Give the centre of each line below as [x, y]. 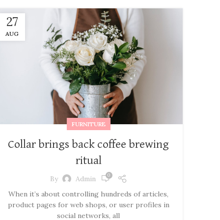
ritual [88, 161]
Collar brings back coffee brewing [88, 145]
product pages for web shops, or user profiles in [88, 205]
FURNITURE [88, 124]
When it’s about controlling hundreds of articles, [88, 194]
